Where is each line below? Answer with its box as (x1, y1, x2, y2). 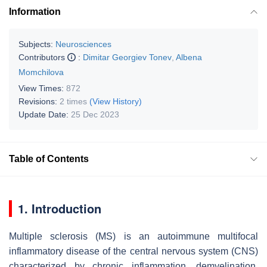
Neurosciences (55, 39, 111, 49)
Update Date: (18, 109, 71, 119)
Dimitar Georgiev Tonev (83, 52, 172, 62)
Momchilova (18, 67, 64, 77)
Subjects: (18, 39, 53, 49)
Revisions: (18, 96, 60, 106)
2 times (60, 96, 87, 106)
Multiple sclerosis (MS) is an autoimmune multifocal (9, 231, 258, 241)
